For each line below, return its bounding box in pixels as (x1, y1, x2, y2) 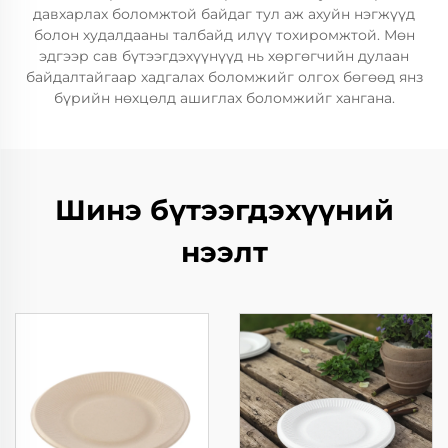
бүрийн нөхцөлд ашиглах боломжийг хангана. (53, 89, 395, 107)
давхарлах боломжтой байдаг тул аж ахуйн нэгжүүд (33, 5, 415, 23)
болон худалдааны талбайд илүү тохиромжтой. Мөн (33, 26, 415, 44)
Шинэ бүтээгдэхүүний (54, 193, 394, 227)
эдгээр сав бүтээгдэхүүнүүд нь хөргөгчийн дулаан (39, 47, 409, 65)
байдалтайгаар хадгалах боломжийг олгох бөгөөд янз (25, 68, 423, 86)
